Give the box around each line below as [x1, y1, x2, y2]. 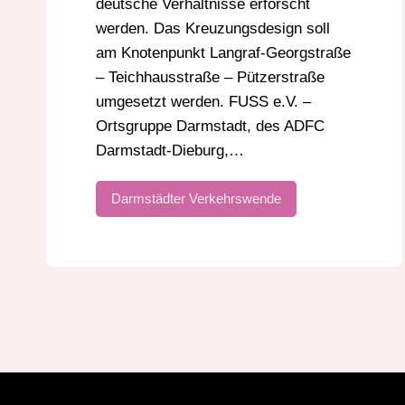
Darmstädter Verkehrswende [111, 191, 281, 207]
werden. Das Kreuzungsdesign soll [96, 20, 330, 38]
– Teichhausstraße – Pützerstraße [96, 69, 325, 87]
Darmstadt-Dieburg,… [96, 142, 244, 160]
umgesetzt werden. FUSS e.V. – [96, 93, 311, 111]
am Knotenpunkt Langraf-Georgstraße [96, 44, 351, 62]
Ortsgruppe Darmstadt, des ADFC [96, 118, 325, 136]
